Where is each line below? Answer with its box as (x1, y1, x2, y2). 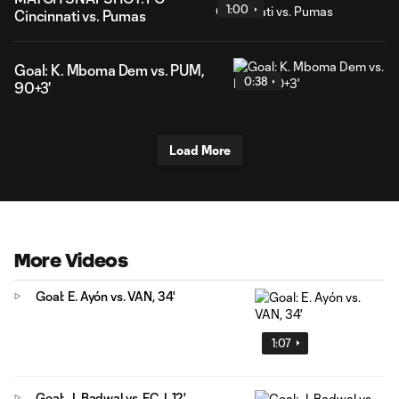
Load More (168, 142, 231, 158)
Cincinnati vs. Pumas (14, 7, 146, 24)
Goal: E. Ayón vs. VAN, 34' (36, 289, 175, 304)
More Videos (14, 250, 128, 271)
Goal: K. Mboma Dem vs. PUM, (14, 61, 205, 78)
